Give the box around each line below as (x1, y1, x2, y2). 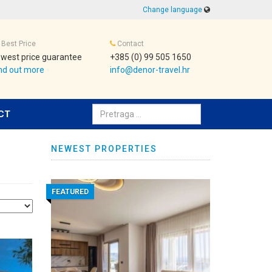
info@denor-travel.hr (110, 65, 190, 75)
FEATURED (51, 187, 89, 196)
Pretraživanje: (92, 104, 157, 117)
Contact (115, 39, 144, 48)
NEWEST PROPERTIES (50, 144, 157, 154)
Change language (143, 5, 202, 14)
